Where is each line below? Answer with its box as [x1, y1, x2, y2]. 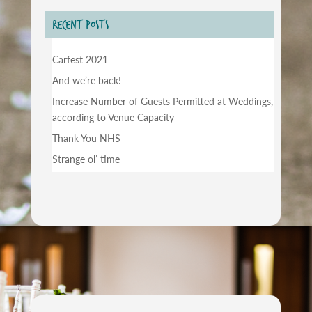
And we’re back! [52, 73, 121, 88]
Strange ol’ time [52, 152, 120, 166]
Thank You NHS [52, 131, 120, 146]
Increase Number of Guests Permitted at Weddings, [52, 94, 273, 109]
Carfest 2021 [52, 52, 108, 67]
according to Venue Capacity [52, 110, 174, 125]
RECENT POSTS [52, 15, 109, 34]
